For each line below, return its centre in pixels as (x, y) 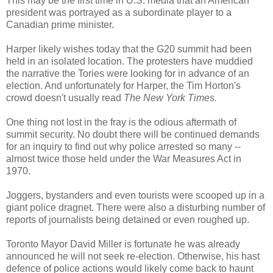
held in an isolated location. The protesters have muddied (129, 61)
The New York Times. (170, 97)
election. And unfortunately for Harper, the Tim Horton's (123, 85)
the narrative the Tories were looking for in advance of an (128, 73)
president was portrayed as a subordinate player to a (119, 12)
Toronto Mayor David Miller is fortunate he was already (123, 244)
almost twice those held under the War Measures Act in (124, 158)
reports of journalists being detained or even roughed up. (128, 219)
